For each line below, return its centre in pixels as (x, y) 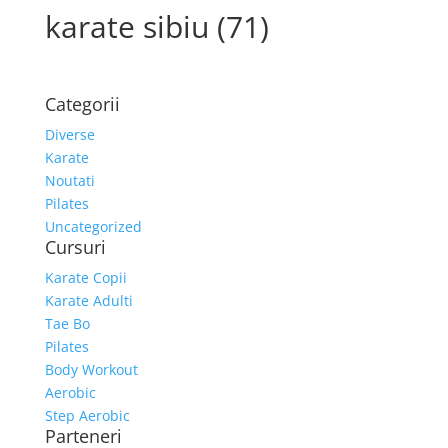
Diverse (69, 134)
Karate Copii (85, 277)
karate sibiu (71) (156, 26)
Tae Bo (67, 323)
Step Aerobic (87, 415)
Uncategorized (93, 226)
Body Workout (91, 369)
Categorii (82, 104)
